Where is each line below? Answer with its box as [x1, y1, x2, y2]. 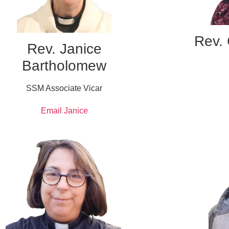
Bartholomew [22, 57, 107, 74]
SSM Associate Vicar [26, 83, 103, 93]
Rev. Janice [27, 40, 102, 57]
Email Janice [40, 106, 88, 115]
